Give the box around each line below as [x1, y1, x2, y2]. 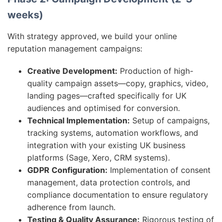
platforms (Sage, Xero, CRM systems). [27, 153, 170, 163]
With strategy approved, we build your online [7, 31, 177, 41]
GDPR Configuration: [27, 165, 108, 175]
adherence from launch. [27, 202, 115, 212]
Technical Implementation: [27, 115, 130, 125]
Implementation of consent [108, 165, 211, 175]
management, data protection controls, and [27, 177, 190, 187]
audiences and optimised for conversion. [27, 103, 180, 113]
